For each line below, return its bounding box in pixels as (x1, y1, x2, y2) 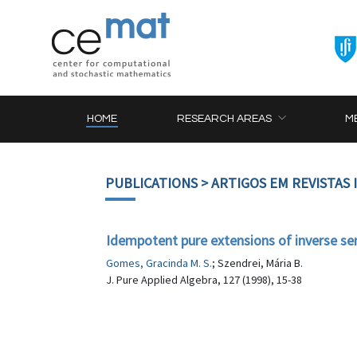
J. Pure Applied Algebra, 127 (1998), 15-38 (106, 273, 302, 287)
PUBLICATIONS (105, 174, 198, 192)
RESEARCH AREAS (177, 113, 273, 124)
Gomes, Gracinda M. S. (106, 256, 212, 270)
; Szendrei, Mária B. (212, 256, 303, 270)
